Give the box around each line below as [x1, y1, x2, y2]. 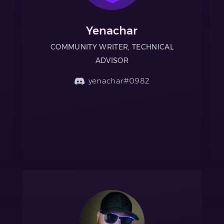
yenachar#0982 [88, 75, 150, 85]
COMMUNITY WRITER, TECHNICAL [50, 42, 174, 51]
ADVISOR [95, 56, 129, 64]
